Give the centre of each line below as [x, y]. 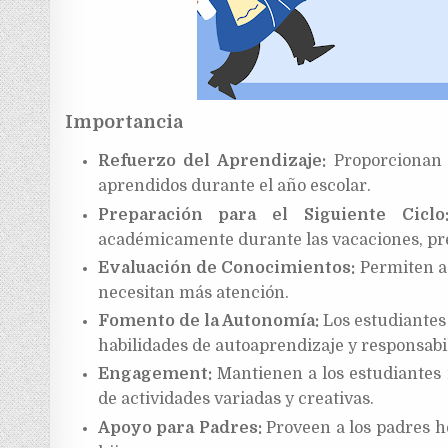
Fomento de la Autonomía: [208, 321]
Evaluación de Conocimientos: [226, 267]
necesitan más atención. [193, 292]
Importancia [124, 122]
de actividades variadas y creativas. [235, 399]
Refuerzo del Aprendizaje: [212, 161]
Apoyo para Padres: [179, 427]
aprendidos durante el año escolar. [234, 186]
